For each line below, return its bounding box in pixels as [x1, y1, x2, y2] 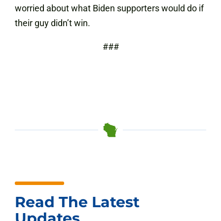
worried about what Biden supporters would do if [15, 3, 204, 13]
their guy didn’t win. [15, 18, 90, 28]
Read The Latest [15, 193, 140, 211]
